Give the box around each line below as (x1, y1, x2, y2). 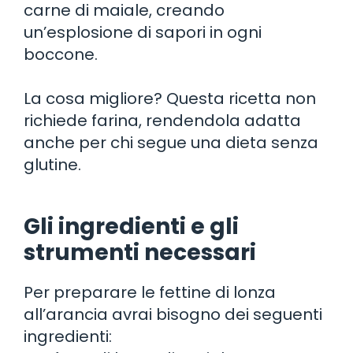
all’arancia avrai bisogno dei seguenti (24, 303, 322, 325)
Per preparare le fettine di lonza (24, 281, 276, 303)
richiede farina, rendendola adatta (24, 109, 301, 132)
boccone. (24, 43, 98, 65)
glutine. (24, 153, 81, 176)
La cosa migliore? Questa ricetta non (24, 87, 316, 110)
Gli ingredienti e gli (24, 210, 239, 242)
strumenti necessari (24, 236, 256, 268)
